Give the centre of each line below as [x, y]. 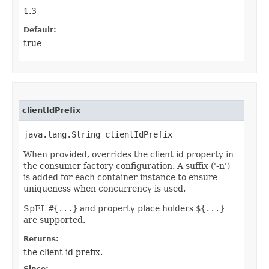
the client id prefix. [63, 252]
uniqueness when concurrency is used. [104, 189]
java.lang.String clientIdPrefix [98, 135]
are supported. [54, 220]
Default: [40, 30]
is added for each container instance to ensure [120, 177]
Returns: [41, 239]
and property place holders [137, 209]
